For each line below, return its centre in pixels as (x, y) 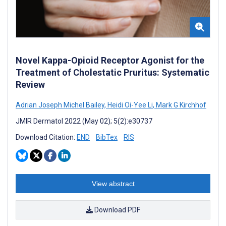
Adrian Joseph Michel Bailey (60, 105)
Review (30, 84)
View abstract (113, 183)
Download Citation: (46, 137)
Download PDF (117, 210)
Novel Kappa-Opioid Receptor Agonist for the (110, 60)
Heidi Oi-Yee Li (129, 105)
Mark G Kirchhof (180, 105)
